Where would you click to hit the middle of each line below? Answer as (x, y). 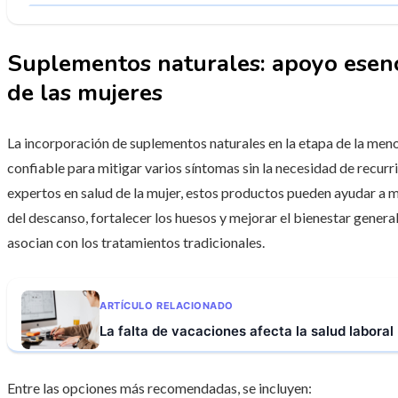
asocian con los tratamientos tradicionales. (136, 243)
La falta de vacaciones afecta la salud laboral (247, 330)
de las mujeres (85, 93)
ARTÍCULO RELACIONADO (167, 305)
